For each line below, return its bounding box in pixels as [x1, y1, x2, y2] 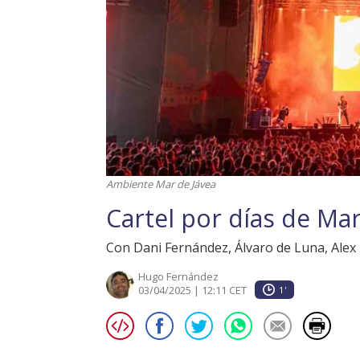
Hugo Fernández [138, 268, 219, 284]
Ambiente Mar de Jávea [106, 176, 215, 191]
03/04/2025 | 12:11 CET [138, 282, 247, 297]
